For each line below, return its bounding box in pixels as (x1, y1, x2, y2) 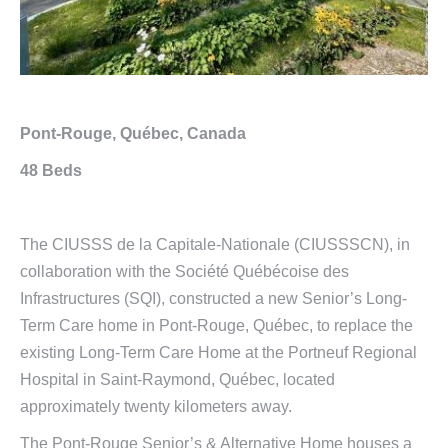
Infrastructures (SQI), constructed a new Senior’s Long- (20, 289, 407, 307)
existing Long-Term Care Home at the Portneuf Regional (20, 343, 417, 361)
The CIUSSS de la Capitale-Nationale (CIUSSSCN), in (20, 235, 410, 253)
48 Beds (20, 161, 82, 179)
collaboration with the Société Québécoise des (20, 262, 349, 280)
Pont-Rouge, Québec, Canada (20, 124, 246, 142)
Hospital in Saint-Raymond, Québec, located (20, 370, 335, 388)
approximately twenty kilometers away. (20, 397, 292, 415)
